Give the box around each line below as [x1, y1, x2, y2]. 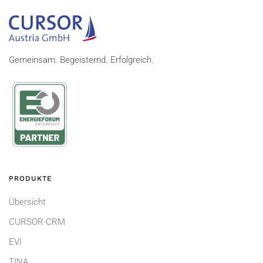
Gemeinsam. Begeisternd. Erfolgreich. [9, 55, 154, 66]
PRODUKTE [9, 174, 52, 183]
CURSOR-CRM [9, 217, 65, 228]
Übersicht [9, 197, 46, 208]
